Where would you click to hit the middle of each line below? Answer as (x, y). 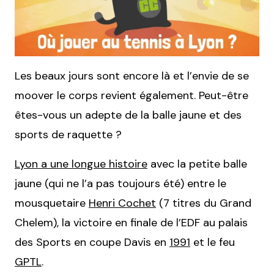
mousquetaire (52, 203)
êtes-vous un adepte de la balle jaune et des (128, 115)
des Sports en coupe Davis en (92, 242)
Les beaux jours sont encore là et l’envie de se (132, 76)
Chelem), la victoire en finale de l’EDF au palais (131, 222)
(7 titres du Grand (204, 203)
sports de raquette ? (68, 134)
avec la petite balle (197, 164)
